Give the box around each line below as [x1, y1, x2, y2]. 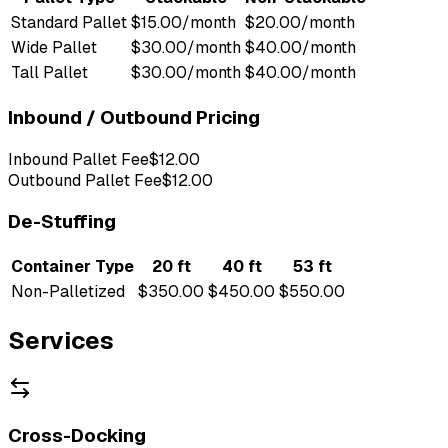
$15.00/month [131, 12, 236, 34]
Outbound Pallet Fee [8, 169, 162, 191]
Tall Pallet [11, 62, 88, 84]
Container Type [11, 255, 134, 277]
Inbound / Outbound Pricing [8, 104, 260, 130]
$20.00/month [245, 12, 355, 34]
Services [8, 324, 114, 356]
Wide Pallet [11, 37, 97, 59]
